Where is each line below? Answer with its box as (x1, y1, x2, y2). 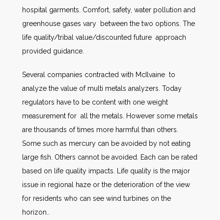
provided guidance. (22, 47, 84, 55)
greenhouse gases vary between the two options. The (22, 20, 195, 27)
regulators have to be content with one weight (22, 98, 168, 106)
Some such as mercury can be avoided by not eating (22, 139, 191, 147)
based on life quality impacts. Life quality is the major (22, 167, 190, 175)
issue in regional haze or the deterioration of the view (22, 181, 190, 189)
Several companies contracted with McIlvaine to (22, 71, 175, 79)
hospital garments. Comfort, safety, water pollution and (22, 6, 195, 14)
